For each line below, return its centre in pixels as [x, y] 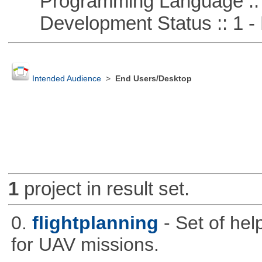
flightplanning [95, 223]
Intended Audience [66, 79]
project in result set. [104, 189]
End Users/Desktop [153, 79]
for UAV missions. [85, 244]
